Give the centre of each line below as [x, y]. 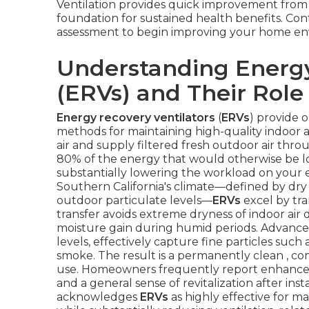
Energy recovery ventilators [136, 118]
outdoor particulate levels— [134, 200]
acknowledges [98, 297]
